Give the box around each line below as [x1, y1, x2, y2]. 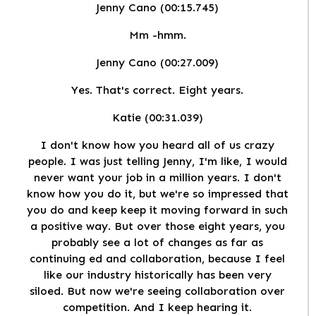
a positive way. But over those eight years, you [30, 219, 285, 233]
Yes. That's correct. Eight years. [71, 83, 243, 97]
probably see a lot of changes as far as [51, 236, 263, 250]
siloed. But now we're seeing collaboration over [30, 284, 285, 298]
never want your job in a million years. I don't [33, 171, 281, 185]
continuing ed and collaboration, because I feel [30, 252, 285, 266]
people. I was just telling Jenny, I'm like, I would [28, 154, 287, 169]
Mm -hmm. [128, 28, 186, 42]
